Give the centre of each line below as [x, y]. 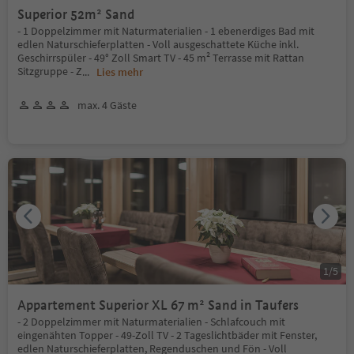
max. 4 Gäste [107, 105]
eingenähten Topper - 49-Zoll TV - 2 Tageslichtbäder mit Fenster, [167, 335]
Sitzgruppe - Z [50, 71]
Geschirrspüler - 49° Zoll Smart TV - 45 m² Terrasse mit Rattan [161, 57]
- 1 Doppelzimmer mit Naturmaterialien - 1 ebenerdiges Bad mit [166, 30]
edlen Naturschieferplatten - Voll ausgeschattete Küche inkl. [158, 44]
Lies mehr [120, 72]
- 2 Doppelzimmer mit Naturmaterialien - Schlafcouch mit [151, 321]
